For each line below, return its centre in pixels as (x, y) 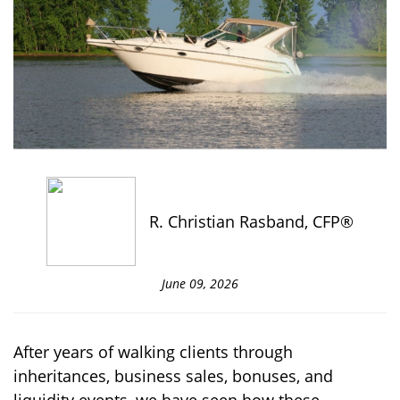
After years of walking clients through (153, 352)
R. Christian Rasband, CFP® (251, 222)
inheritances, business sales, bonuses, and (173, 376)
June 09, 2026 (200, 284)
